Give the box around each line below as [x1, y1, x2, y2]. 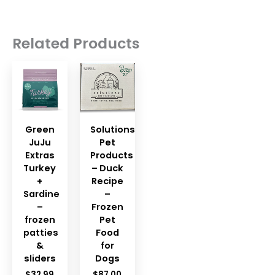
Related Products [12, 33, 140, 54]
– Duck [91, 161, 123, 174]
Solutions [90, 123, 136, 136]
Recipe [91, 174, 123, 187]
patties [23, 226, 58, 239]
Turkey [23, 161, 56, 174]
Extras [25, 149, 55, 161]
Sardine [23, 187, 60, 200]
